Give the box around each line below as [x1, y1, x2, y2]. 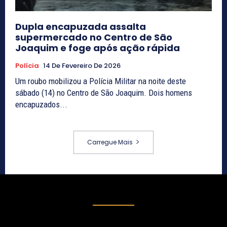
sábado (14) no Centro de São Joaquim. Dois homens [15, 88, 192, 98]
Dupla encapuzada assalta [15, 20, 146, 33]
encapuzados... [15, 99, 67, 110]
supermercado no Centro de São [15, 31, 172, 44]
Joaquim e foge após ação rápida [15, 42, 180, 55]
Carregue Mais [87, 138, 133, 147]
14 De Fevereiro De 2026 [43, 61, 121, 71]
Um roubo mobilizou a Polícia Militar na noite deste [15, 76, 186, 87]
